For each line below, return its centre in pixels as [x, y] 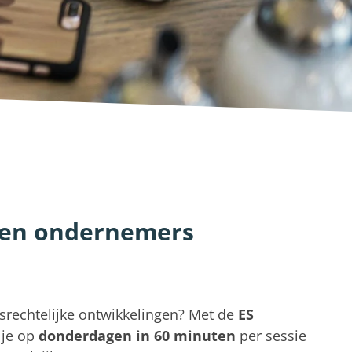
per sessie [271, 335]
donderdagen [85, 335]
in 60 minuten [186, 335]
